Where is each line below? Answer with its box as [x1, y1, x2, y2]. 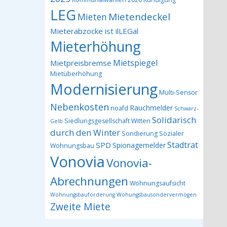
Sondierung [121, 129, 158, 138]
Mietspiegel [112, 57, 158, 68]
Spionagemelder [112, 140, 166, 150]
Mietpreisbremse [50, 58, 111, 68]
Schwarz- [174, 105, 198, 112]
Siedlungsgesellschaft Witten [64, 117, 150, 125]
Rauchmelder [129, 103, 173, 112]
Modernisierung [50, 79, 158, 99]
